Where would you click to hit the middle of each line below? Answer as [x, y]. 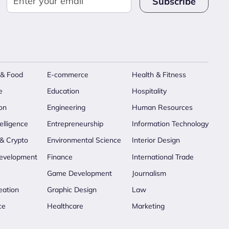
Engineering [66, 107]
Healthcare [65, 206]
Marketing [148, 206]
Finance [60, 157]
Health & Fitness [159, 74]
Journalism [149, 173]
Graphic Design [72, 189]
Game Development [79, 173]
